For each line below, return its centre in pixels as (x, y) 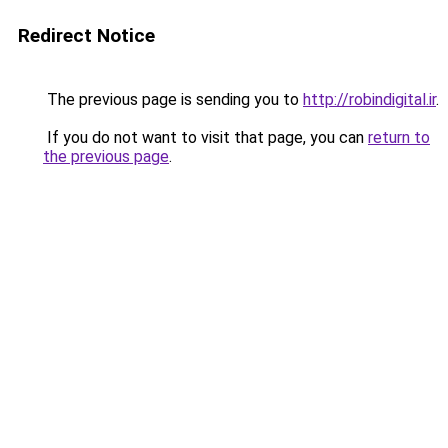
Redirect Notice (86, 35)
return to (399, 137)
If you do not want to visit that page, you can (205, 137)
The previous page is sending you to (173, 99)
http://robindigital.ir (369, 99)
